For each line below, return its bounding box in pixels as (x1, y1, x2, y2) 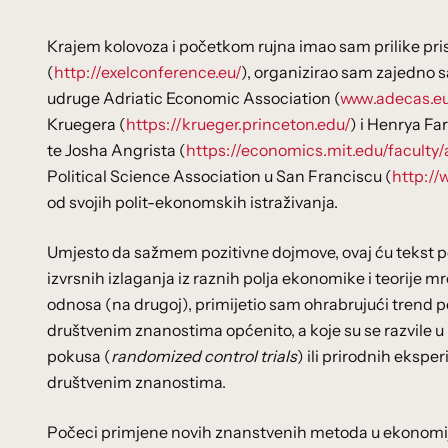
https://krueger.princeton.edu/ (126, 114, 350, 134)
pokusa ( (47, 346, 111, 366)
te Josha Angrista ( (47, 140, 186, 160)
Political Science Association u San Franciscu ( (47, 166, 392, 186)
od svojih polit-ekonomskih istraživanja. (47, 192, 338, 212)
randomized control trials (111, 346, 297, 366)
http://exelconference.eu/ (54, 62, 241, 82)
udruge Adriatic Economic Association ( (47, 88, 340, 108)
